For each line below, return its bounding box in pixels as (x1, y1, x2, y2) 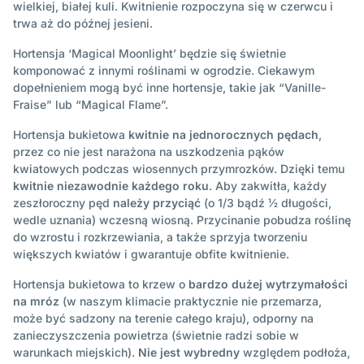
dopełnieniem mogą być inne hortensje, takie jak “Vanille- (13, 80, 326, 94)
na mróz (13, 293, 59, 308)
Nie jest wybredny (138, 344, 240, 359)
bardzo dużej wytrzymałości (188, 276, 348, 291)
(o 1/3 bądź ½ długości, (201, 195, 331, 210)
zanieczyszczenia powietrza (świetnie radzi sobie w (13, 327, 299, 342)
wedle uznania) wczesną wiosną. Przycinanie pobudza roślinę (13, 212, 351, 227)
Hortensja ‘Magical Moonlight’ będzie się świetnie (13, 45, 286, 60)
